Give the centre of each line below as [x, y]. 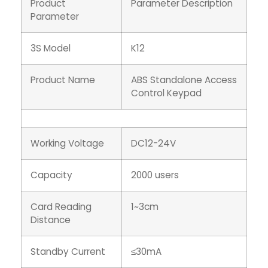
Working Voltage [67, 144]
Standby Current [68, 252]
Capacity [51, 175]
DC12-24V [153, 144]
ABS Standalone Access [184, 80]
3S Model [51, 48]
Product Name [63, 80]
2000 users [155, 175]
